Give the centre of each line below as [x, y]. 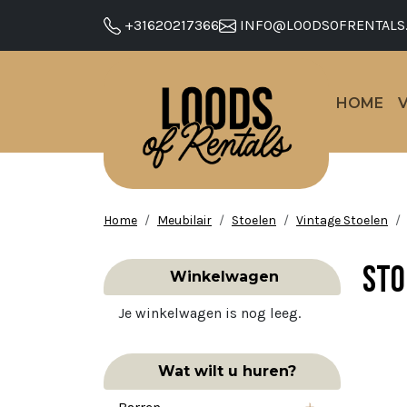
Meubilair [184, 220]
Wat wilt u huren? [222, 371]
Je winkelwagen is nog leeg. [209, 313]
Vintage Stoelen [342, 220]
